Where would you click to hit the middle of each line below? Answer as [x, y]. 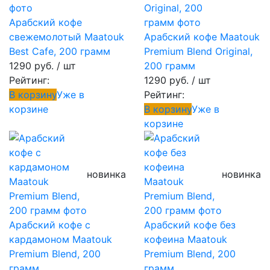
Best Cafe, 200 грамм [60, 51]
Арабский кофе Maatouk [202, 37]
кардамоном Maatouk [61, 239]
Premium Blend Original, [198, 51]
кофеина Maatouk [186, 239]
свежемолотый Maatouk [67, 37]
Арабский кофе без [190, 225]
